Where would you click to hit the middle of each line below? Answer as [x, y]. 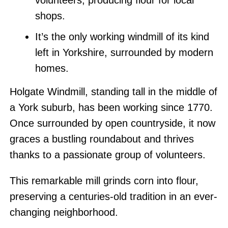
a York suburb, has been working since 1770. [111, 107]
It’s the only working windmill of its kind [122, 37]
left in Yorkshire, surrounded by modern [124, 52]
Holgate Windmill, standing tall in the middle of [113, 92]
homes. [52, 68]
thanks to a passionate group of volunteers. [107, 155]
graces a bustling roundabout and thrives [102, 139]
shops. [50, 16]
